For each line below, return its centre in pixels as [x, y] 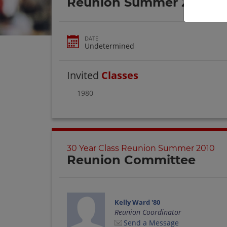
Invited [84, 75]
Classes [120, 75]
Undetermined [109, 46]
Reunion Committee [131, 160]
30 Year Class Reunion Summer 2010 [141, 148]
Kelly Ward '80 [137, 202]
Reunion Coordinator [148, 212]
